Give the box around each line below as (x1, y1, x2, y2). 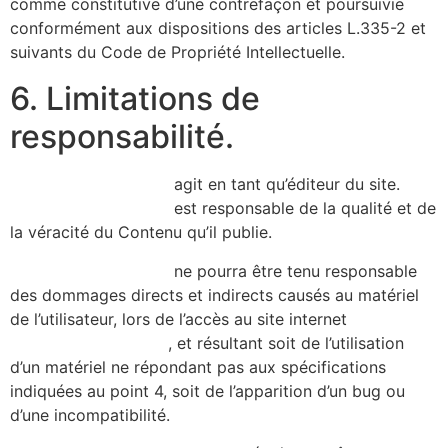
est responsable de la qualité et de (169, 198, 436, 219)
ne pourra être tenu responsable (169, 260, 417, 281)
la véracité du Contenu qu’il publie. (10, 222, 272, 243)
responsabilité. (10, 117, 234, 157)
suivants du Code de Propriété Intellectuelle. (10, 42, 345, 63)
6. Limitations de (10, 79, 260, 119)
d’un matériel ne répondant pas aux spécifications (10, 356, 386, 377)
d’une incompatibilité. (10, 404, 170, 425)
